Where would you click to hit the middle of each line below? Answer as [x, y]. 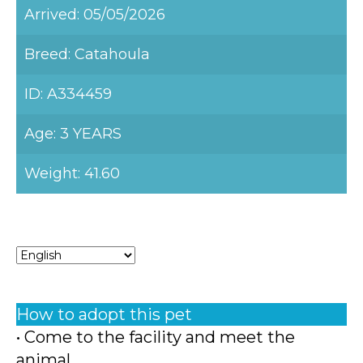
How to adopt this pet [104, 314]
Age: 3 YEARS [73, 134]
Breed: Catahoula [87, 54]
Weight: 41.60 [72, 173]
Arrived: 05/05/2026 [95, 15]
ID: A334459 [68, 94]
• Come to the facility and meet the [156, 337]
